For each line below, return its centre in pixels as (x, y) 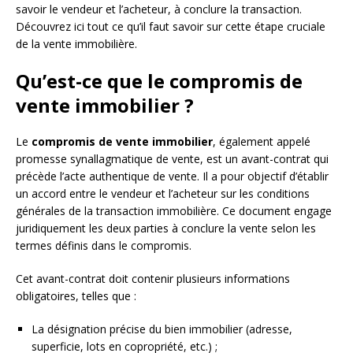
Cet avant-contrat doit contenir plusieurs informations (153, 279)
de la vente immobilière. (76, 44)
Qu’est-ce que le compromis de (159, 81)
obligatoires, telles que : (76, 296)
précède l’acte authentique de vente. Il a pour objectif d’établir (172, 176)
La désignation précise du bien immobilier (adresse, (162, 329)
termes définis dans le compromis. (104, 246)
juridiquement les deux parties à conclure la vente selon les (166, 229)
